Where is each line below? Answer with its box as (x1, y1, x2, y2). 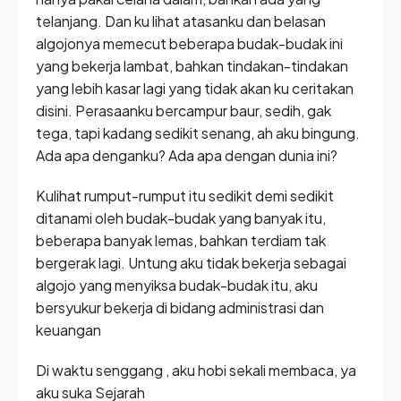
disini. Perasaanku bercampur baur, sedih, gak (36, 101, 331, 120)
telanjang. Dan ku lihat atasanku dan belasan (36, 12, 326, 30)
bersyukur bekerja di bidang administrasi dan (36, 298, 324, 317)
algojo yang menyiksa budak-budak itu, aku (36, 276, 318, 294)
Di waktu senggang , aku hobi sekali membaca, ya (36, 361, 356, 380)
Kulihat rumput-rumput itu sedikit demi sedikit (36, 186, 334, 205)
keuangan (36, 320, 101, 339)
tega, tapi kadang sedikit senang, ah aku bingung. (36, 124, 360, 142)
